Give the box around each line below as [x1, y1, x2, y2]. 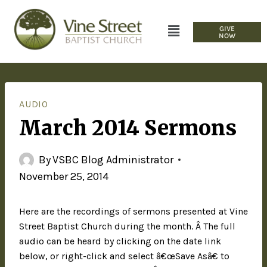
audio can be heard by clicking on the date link [19, 235, 221, 247]
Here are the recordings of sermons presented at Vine [19, 206, 248, 218]
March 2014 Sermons [19, 116, 237, 141]
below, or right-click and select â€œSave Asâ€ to [19, 250, 229, 262]
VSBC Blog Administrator [52, 153, 174, 167]
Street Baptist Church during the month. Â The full [19, 221, 235, 232]
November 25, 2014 [19, 170, 108, 184]
